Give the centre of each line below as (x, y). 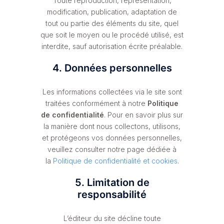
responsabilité (112, 194)
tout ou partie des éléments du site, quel (112, 23)
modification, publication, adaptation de (112, 11)
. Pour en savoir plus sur (143, 114)
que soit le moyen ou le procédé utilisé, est (112, 34)
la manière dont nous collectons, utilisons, (112, 126)
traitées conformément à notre (96, 103)
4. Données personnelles (112, 68)
